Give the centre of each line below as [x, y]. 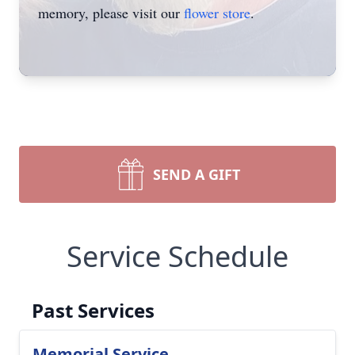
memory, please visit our [111, 13]
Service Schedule [177, 256]
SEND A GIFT [197, 174]
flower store [217, 13]
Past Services [93, 310]
